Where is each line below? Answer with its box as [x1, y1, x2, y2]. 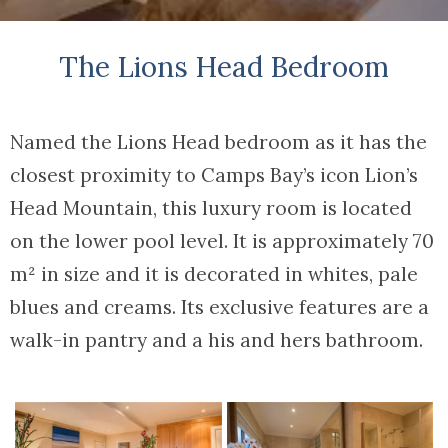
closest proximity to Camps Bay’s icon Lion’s [10, 163, 419, 188]
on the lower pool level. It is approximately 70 [10, 229, 435, 254]
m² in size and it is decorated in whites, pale [10, 262, 419, 287]
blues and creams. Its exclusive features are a [10, 295, 430, 320]
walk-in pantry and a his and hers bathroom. [10, 328, 424, 353]
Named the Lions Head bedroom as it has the [10, 130, 428, 155]
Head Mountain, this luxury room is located [10, 196, 413, 221]
